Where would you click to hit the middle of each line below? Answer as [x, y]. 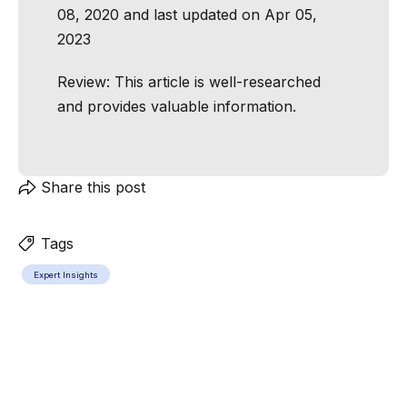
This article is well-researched [218, 82]
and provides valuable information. [177, 106]
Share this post [93, 187]
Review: [86, 82]
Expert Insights [66, 275]
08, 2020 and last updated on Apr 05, [187, 15]
